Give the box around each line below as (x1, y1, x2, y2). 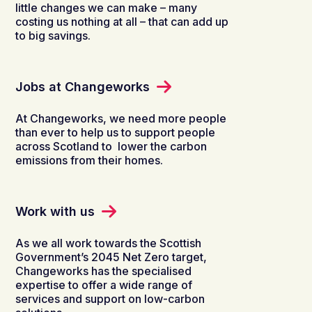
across (15, 139, 51, 153)
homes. (122, 153, 164, 167)
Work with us (15, 203, 95, 219)
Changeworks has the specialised (15, 263, 192, 278)
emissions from (15, 153, 99, 167)
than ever (15, 125, 65, 139)
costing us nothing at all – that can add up (15, 14, 229, 29)
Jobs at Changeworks (15, 79, 150, 94)
